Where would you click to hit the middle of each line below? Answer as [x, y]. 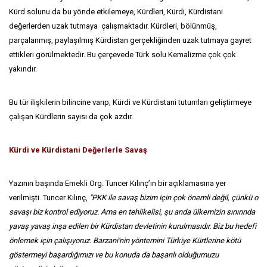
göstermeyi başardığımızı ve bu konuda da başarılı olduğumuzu [114, 255]
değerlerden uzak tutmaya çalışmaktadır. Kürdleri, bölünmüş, [113, 26]
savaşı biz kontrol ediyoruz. [54, 212]
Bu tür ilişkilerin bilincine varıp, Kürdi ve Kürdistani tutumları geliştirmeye [130, 102]
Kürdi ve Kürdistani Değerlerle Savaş [78, 150]
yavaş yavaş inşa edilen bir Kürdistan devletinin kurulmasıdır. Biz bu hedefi [133, 226]
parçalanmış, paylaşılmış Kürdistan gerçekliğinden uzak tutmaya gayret [130, 40]
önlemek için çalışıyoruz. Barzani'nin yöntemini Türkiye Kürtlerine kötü [125, 240]
